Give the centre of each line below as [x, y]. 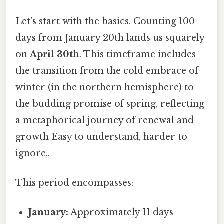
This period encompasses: [74, 183]
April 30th [55, 54]
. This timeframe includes [138, 54]
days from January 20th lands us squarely [110, 38]
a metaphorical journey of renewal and [105, 120]
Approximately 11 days [121, 213]
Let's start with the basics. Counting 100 [105, 21]
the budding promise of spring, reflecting [110, 104]
